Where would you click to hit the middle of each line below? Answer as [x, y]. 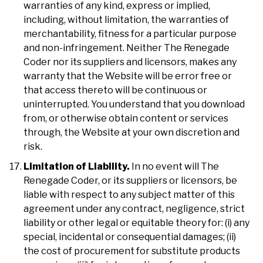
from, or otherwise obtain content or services [126, 118]
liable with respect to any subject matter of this [129, 194]
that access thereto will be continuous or [115, 90]
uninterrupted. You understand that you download [134, 104]
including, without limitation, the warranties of [126, 19]
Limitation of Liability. [77, 166]
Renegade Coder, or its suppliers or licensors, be [130, 180]
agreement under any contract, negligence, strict [134, 208]
